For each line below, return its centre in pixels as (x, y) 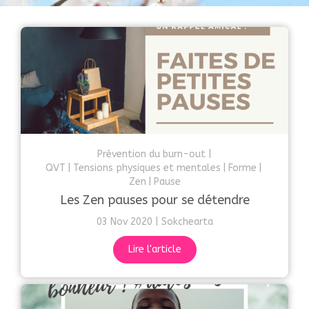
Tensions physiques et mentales (147, 168)
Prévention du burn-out (151, 154)
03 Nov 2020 (124, 222)
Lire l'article (154, 250)
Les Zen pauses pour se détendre (154, 200)
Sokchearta (187, 222)
